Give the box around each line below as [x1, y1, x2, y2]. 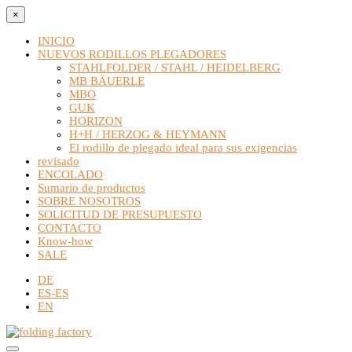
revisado [38, 155, 79, 167]
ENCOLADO [38, 168, 103, 181]
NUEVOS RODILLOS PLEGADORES [38, 48, 226, 60]
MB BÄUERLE [69, 75, 145, 87]
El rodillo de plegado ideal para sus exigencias [69, 141, 297, 154]
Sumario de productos [38, 181, 145, 194]
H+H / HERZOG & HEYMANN [69, 128, 226, 141]
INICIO [38, 35, 75, 47]
